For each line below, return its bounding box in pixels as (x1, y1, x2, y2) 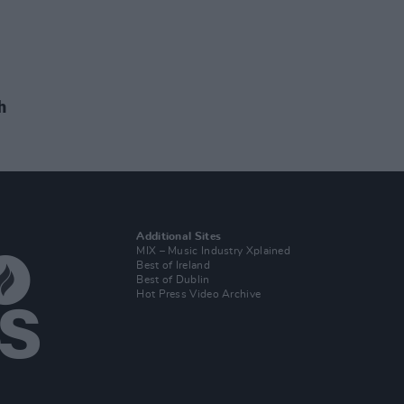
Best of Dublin (136, 274, 210, 285)
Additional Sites (136, 231, 222, 242)
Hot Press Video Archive (136, 289, 262, 299)
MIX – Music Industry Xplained (136, 245, 291, 256)
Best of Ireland (136, 260, 210, 271)
